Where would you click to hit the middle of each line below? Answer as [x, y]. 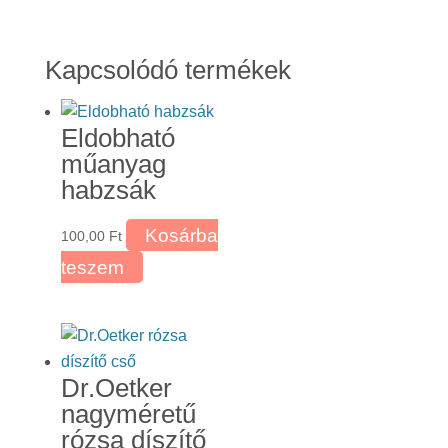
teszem [92, 267]
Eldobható [117, 138]
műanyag [113, 164]
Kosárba [181, 235]
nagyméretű [128, 413]
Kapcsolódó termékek [167, 70]
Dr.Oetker [116, 387]
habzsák [108, 190]
